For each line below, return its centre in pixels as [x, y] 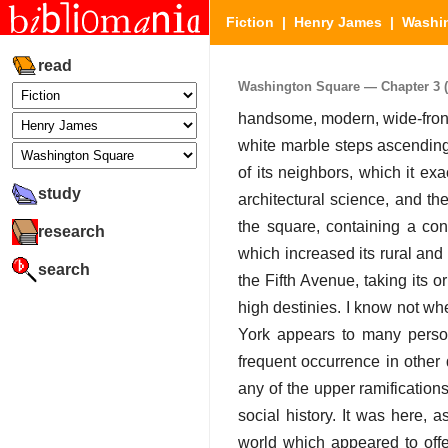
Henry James [338, 22]
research [71, 231]
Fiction [250, 22]
